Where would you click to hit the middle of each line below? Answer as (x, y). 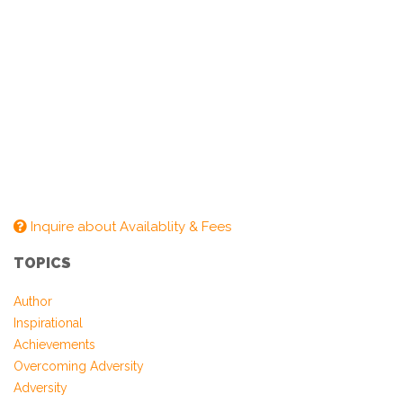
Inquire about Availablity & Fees (129, 227)
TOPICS (42, 263)
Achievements (54, 345)
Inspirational (48, 323)
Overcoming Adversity (79, 366)
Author (33, 301)
